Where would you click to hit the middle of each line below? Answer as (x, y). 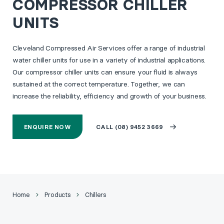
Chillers (96, 194)
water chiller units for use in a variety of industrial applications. (109, 60)
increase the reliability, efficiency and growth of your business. (109, 96)
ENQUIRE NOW (47, 127)
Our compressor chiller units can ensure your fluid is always (105, 72)
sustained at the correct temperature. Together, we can (99, 84)
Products (57, 194)
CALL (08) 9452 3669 (129, 127)
